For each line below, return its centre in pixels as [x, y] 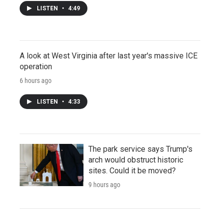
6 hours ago [36, 80]
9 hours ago [104, 184]
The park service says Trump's [140, 149]
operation [36, 66]
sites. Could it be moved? [132, 170]
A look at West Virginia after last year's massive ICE [109, 55]
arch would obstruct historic [136, 160]
